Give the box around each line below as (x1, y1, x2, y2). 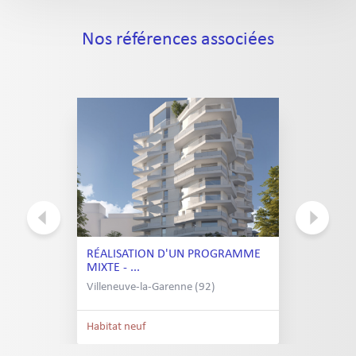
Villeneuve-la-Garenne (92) (87, 281, 215, 293)
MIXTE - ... (87, 261, 140, 274)
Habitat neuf (87, 321, 146, 333)
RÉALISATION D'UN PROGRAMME (87, 248, 261, 261)
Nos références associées (82, 30, 274, 49)
